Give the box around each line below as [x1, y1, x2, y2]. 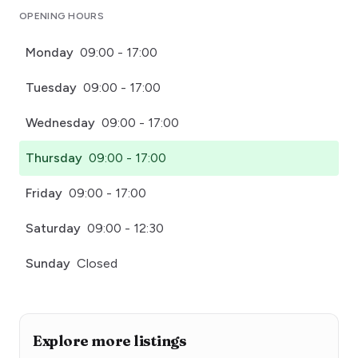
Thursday [26, 150, 82, 166]
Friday [26, 185, 62, 201]
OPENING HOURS [19, 10, 104, 22]
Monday [26, 45, 74, 61]
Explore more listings [33, 332, 187, 351]
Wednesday [26, 115, 95, 131]
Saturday [26, 221, 81, 237]
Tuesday [26, 80, 77, 96]
